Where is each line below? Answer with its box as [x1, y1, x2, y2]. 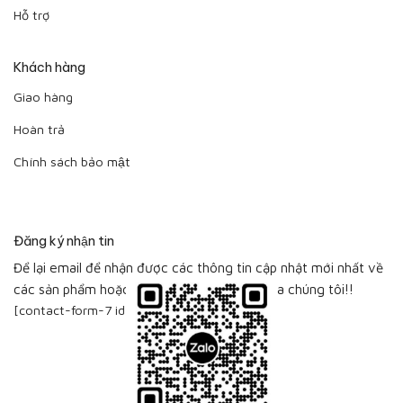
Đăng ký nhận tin [13, 233, 114, 250]
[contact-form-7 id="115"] [13, 301, 168, 318]
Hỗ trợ [13, 6, 49, 22]
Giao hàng [13, 88, 73, 104]
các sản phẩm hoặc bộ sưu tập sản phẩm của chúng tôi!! [13, 280, 354, 297]
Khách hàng [13, 59, 85, 76]
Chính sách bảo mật [13, 153, 130, 169]
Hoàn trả [13, 121, 65, 137]
